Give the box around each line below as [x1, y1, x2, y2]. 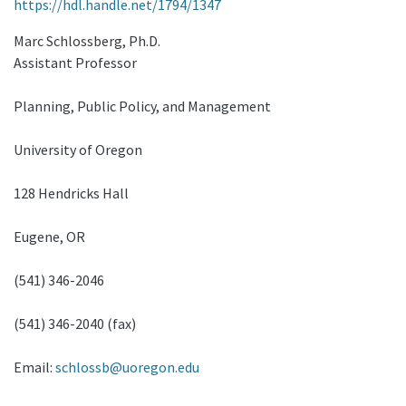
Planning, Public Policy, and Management [14, 97, 271, 115]
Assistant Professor [14, 53, 137, 72]
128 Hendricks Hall [14, 184, 129, 202]
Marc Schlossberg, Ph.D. [14, 32, 160, 50]
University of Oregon [14, 140, 142, 159]
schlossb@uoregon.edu [55, 358, 199, 376]
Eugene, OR [14, 227, 85, 246]
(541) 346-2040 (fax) [14, 314, 136, 333]
